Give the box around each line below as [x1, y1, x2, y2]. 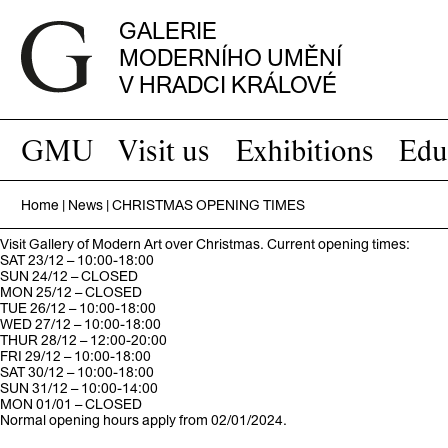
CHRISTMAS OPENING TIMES [111, 197, 305, 214]
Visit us [118, 132, 211, 167]
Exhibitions [234, 132, 374, 167]
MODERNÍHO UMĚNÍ [118, 44, 342, 72]
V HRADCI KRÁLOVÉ [118, 71, 337, 99]
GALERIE [118, 17, 217, 45]
